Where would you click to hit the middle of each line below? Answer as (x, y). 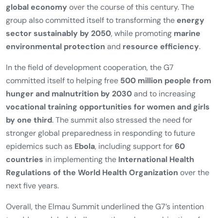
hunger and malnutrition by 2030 (69, 187)
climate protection (132, 61)
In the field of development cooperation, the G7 (90, 161)
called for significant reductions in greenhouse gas (96, 74)
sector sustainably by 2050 (58, 127)
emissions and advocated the (59, 87)
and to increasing (164, 187)
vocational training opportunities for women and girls (108, 200)
